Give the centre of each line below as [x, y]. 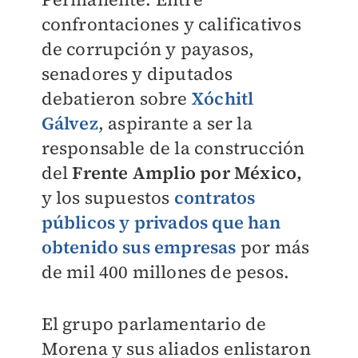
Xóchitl [223, 98]
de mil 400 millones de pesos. [165, 272]
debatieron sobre [116, 98]
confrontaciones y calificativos [171, 24]
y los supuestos [107, 197]
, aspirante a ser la [175, 123]
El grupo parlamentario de [154, 324]
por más [273, 247]
